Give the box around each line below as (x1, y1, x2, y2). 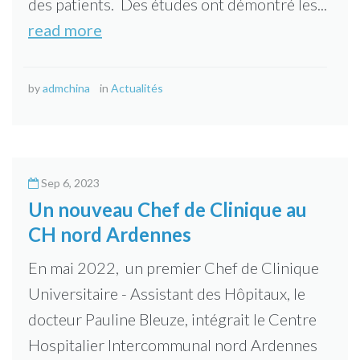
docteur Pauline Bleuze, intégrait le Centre (28, 309, 317, 329)
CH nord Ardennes (28, 223, 191, 246)
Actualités (111, 81, 163, 95)
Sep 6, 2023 (41, 176, 100, 190)
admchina (43, 81, 90, 95)
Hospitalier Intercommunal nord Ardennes (28, 335, 317, 354)
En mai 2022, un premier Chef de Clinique (28, 258, 319, 277)
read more (28, 20, 102, 39)
